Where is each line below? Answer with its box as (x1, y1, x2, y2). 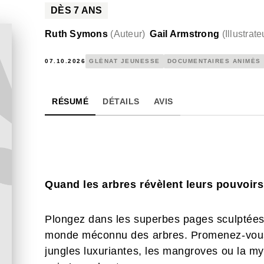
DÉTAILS (103, 97, 140, 106)
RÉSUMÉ (52, 97, 88, 106)
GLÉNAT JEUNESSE (89, 58, 160, 64)
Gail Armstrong (150, 29, 220, 39)
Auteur (113, 29, 143, 39)
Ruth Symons (45, 29, 108, 39)
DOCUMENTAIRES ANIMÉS (167, 58, 261, 64)
